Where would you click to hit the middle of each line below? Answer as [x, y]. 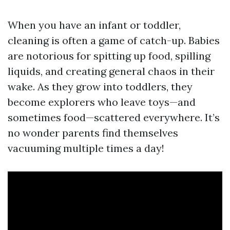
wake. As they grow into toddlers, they [100, 87]
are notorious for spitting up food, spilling [109, 56]
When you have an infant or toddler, [94, 25]
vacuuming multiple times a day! [86, 148]
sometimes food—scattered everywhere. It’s [114, 117]
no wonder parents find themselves [93, 133]
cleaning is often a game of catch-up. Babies [114, 40]
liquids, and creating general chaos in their [111, 71]
